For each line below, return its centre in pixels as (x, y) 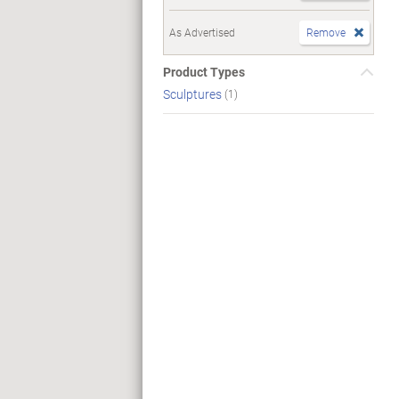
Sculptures (194, 94)
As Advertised (202, 32)
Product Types (204, 72)
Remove (326, 32)
